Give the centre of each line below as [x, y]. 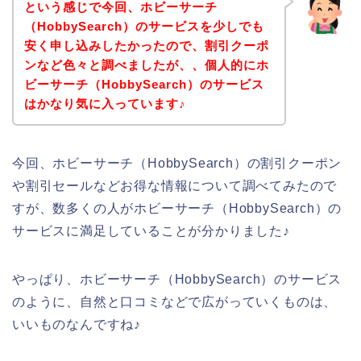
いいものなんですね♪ [77, 324]
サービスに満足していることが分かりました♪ [151, 230]
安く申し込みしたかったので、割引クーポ [146, 45]
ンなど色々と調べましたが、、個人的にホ [146, 64]
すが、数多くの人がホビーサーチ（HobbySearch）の [177, 208]
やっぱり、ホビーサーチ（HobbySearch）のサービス [177, 279]
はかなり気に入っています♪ [105, 103]
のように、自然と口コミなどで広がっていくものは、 [175, 301]
